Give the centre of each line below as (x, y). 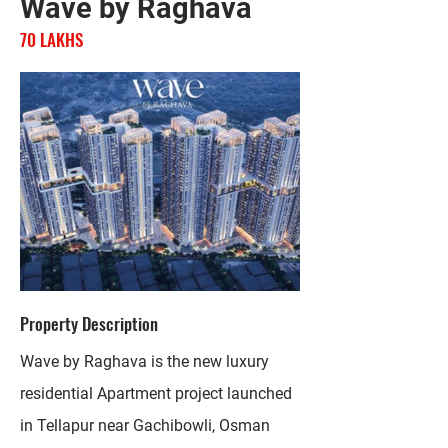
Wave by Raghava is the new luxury (144, 361)
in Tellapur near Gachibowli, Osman (145, 425)
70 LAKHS (51, 39)
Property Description (89, 323)
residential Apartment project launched (156, 393)
